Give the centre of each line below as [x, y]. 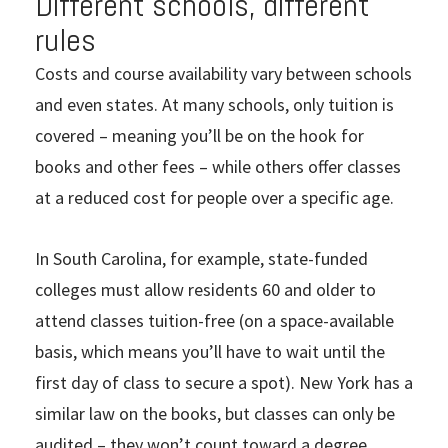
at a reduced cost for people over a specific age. [214, 198]
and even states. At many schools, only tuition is [214, 105]
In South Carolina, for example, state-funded [201, 259]
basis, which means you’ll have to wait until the [210, 352]
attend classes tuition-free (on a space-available [214, 321]
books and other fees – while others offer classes [218, 167]
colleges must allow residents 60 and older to [205, 290]
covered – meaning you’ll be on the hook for [199, 136]
